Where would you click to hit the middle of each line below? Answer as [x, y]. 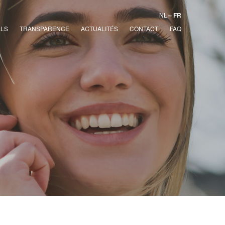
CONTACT [144, 29]
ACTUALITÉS [99, 29]
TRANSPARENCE [44, 29]
